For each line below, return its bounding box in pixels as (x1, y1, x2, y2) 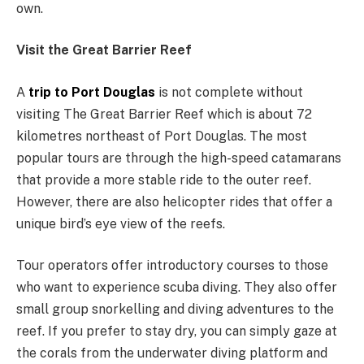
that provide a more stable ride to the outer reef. (16, 171, 311, 188)
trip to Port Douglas (28, 84, 155, 100)
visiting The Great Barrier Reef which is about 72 (16, 106, 312, 122)
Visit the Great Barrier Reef (16, 42, 192, 58)
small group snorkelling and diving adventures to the (16, 301, 334, 318)
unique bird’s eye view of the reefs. (16, 215, 225, 232)
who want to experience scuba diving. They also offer (16, 279, 337, 296)
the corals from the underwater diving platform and (16, 345, 327, 362)
